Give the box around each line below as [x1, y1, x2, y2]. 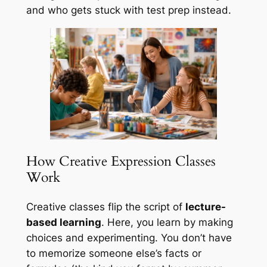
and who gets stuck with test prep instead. [26, 4, 231, 17]
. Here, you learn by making [101, 216, 233, 229]
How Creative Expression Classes [26, 152, 216, 171]
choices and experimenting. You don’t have [26, 232, 232, 244]
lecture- [185, 201, 226, 213]
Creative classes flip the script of [26, 201, 185, 213]
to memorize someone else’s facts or [26, 247, 201, 260]
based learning [26, 216, 101, 229]
